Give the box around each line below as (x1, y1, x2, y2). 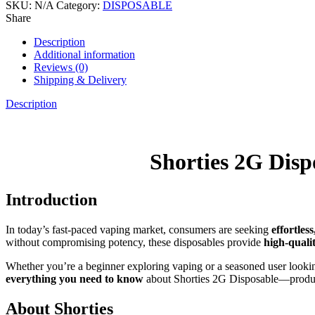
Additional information (34, 48, 135, 60)
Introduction (6, 190, 97, 209)
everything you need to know (6, 272, 143, 285)
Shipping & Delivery (34, 73, 127, 86)
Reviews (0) (34, 60, 88, 73)
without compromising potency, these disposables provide (6, 236, 264, 248)
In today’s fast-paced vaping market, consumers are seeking (6, 223, 271, 236)
